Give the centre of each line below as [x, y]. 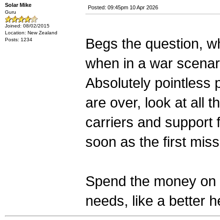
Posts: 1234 [19, 40]
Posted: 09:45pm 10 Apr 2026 [123, 7]
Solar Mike [18, 5]
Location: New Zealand [31, 33]
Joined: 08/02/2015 [27, 26]
